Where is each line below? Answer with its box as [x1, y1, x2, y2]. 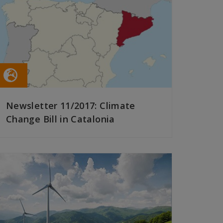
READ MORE [6, 143, 46, 152]
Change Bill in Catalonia [6, 113, 115, 125]
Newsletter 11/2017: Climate [6, 100, 135, 112]
